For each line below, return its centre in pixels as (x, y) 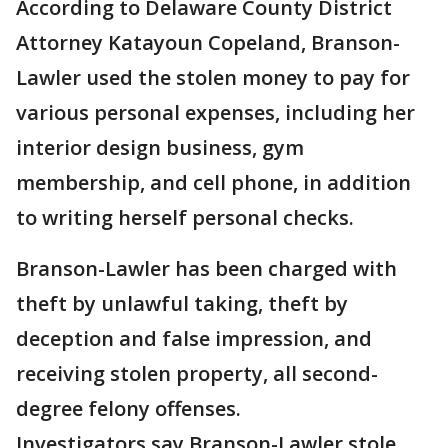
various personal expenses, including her (215, 112)
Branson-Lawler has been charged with (206, 268)
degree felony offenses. (128, 408)
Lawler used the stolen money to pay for (213, 77)
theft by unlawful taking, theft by (182, 303)
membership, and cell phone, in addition (213, 182)
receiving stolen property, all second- (197, 373)
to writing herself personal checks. (185, 217)
